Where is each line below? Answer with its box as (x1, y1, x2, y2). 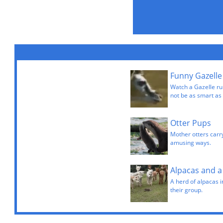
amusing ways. (170, 138, 211, 147)
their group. (170, 186, 203, 194)
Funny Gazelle (170, 70, 222, 81)
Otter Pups (170, 117, 211, 128)
